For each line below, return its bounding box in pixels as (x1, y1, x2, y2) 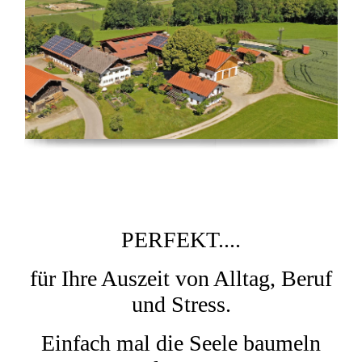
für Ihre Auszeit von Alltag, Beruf (30, 266, 332, 291)
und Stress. (131, 292, 231, 317)
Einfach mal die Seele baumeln (41, 330, 321, 356)
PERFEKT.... (121, 227, 241, 252)
